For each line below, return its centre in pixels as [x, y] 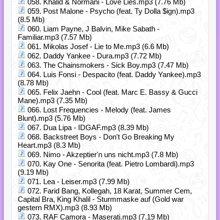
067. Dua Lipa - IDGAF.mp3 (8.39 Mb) [87, 127]
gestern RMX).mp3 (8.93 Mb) [65, 207]
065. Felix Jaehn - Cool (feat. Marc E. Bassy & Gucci [111, 92]
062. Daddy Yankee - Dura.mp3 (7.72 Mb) [94, 56]
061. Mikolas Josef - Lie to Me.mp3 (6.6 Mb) [97, 46]
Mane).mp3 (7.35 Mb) [53, 100]
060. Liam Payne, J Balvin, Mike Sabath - [93, 29]
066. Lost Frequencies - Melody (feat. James [98, 110]
